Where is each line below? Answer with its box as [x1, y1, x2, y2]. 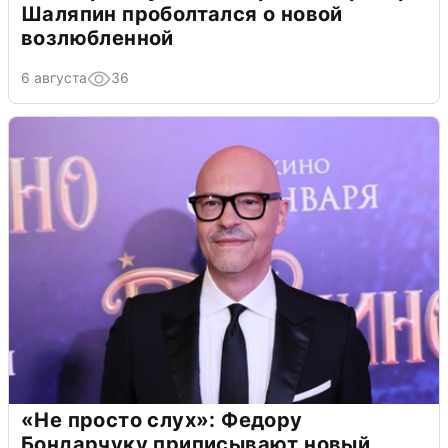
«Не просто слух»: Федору [21, 408, 303, 433]
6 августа [21, 69, 87, 87]
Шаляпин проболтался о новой [21, 2, 343, 27]
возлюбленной [21, 26, 174, 51]
